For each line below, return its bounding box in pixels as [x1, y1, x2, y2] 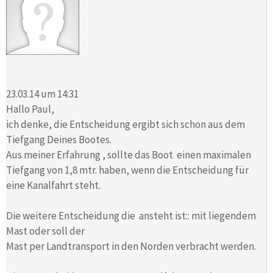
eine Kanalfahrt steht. [6, 178, 101, 192]
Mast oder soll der [6, 224, 85, 238]
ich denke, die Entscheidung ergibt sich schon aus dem [6, 117, 245, 131]
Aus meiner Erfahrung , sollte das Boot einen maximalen [6, 147, 251, 161]
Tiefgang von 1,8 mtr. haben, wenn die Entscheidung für [6, 163, 249, 177]
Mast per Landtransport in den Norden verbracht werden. [6, 239, 256, 253]
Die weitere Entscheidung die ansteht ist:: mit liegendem [6, 208, 256, 222]
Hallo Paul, [6, 102, 54, 116]
